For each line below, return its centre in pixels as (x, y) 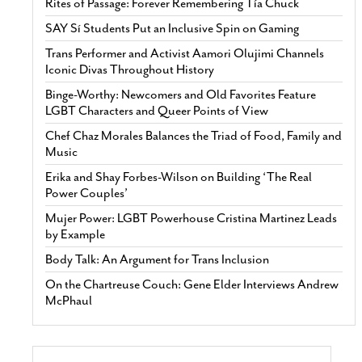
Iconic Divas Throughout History (130, 69)
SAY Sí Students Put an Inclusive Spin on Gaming (173, 28)
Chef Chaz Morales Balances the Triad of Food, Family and (194, 135)
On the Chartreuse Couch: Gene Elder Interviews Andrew (192, 284)
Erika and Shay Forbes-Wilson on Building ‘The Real (179, 177)
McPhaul (69, 300)
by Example (76, 234)
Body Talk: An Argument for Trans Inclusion (158, 259)
